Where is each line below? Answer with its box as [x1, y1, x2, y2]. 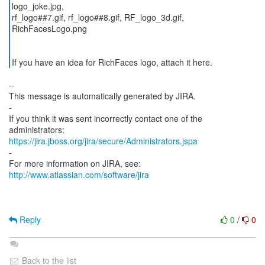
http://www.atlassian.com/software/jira [9, 169, 149, 180]
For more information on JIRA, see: [9, 157, 141, 169]
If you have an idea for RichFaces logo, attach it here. [11, 56, 212, 68]
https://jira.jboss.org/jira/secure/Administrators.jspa [9, 135, 198, 147]
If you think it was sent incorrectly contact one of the [9, 112, 202, 124]
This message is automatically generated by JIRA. [9, 90, 196, 102]
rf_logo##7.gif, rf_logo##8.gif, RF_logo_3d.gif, [11, 11, 184, 23]
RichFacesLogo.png [11, 22, 87, 34]
